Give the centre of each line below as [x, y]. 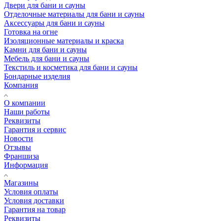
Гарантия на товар [35, 210]
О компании [25, 103]
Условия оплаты [31, 192]
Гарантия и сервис [35, 130]
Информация [26, 165]
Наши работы [27, 112]
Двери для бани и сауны [45, 5]
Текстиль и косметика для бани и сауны [71, 68]
